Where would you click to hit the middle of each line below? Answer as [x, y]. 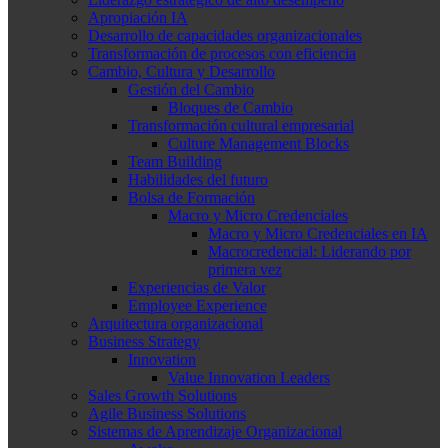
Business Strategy [144, 341]
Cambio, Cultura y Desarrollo [181, 71]
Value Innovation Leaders [249, 377]
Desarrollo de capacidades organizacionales [225, 35]
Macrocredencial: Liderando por [309, 251]
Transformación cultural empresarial [241, 125]
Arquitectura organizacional [175, 323]
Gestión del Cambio [191, 89]
